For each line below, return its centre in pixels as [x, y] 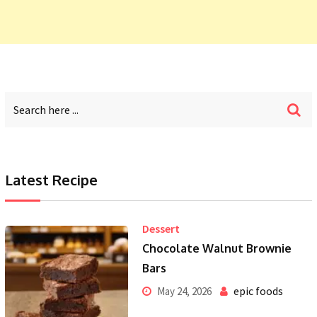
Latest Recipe [51, 179]
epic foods [258, 290]
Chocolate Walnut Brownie [217, 248]
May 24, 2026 [183, 291]
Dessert [161, 228]
